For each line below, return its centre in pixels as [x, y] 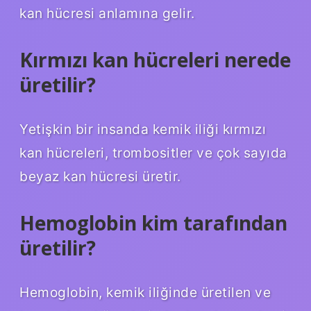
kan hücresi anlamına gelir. [107, 14]
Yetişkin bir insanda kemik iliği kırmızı [143, 129]
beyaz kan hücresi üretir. [100, 177]
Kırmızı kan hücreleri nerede [155, 60]
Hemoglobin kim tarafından [153, 223]
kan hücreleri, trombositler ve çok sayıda [153, 153]
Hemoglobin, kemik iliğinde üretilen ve [145, 292]
